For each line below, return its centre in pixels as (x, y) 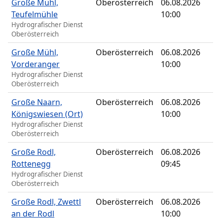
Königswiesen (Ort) (47, 114)
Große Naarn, (37, 102)
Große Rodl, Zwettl (46, 202)
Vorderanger (36, 64)
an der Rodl (33, 214)
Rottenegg (31, 164)
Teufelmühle (35, 15)
